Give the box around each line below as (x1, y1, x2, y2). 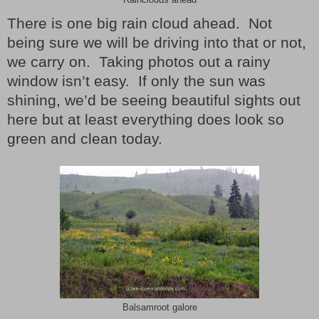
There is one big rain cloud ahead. (7, 15, 240, 33)
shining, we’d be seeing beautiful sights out (7, 92, 300, 110)
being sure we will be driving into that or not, (7, 34, 306, 52)
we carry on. (7, 53, 90, 71)
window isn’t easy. (7, 73, 130, 90)
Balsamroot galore (122, 303, 197, 313)
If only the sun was (138, 73, 266, 90)
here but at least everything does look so (7, 111, 284, 129)
